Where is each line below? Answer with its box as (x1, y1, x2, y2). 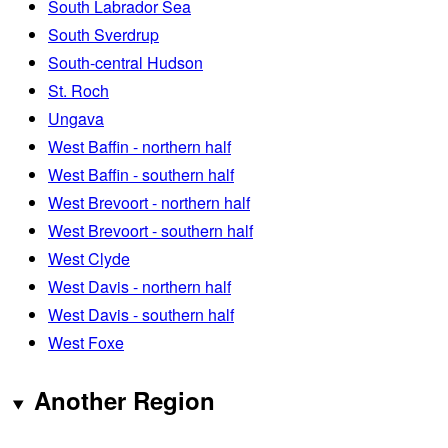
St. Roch (48, 78, 109, 102)
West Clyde (48, 246, 130, 270)
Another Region (33, 383, 215, 418)
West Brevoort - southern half (48, 218, 253, 242)
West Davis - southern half (48, 302, 234, 326)
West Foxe (48, 330, 124, 354)
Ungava (48, 106, 104, 130)
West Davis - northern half (48, 274, 231, 298)
